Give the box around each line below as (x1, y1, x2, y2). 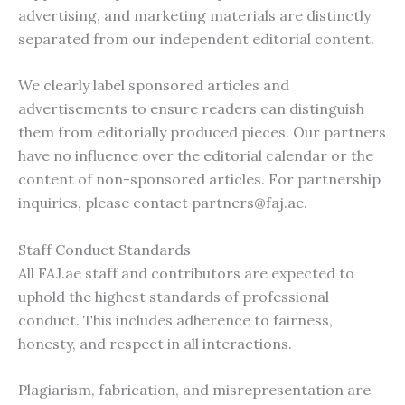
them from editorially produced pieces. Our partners (18, 123, 386, 142)
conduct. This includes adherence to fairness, (18, 310, 333, 329)
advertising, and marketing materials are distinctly (18, 5, 371, 24)
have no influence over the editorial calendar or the (18, 146, 373, 165)
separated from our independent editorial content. (18, 29, 374, 48)
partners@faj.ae (192, 193, 304, 212)
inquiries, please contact (18, 193, 192, 212)
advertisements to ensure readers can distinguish (18, 99, 364, 118)
